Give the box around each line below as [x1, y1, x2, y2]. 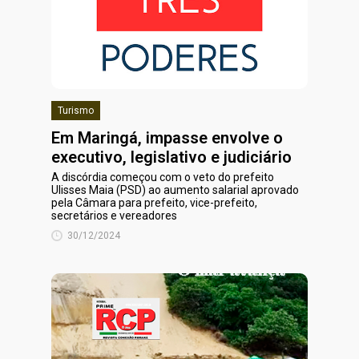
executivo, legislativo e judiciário [51, 147, 292, 167]
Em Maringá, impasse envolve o [51, 128, 283, 147]
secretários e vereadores [51, 209, 177, 222]
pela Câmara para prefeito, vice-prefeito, [51, 196, 257, 209]
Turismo [58, 105, 94, 116]
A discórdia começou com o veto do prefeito [51, 171, 274, 184]
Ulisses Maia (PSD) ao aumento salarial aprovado [51, 184, 299, 196]
